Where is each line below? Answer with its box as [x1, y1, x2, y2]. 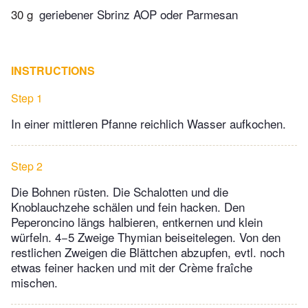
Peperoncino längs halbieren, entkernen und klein [11, 213, 263, 231]
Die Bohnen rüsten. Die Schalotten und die [11, 183, 228, 201]
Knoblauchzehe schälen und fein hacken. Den [11, 198, 245, 216]
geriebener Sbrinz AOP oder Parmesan [39, 5, 238, 23]
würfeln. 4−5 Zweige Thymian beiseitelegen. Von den [11, 228, 280, 246]
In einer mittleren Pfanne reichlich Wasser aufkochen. [11, 115, 286, 133]
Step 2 [11, 158, 43, 175]
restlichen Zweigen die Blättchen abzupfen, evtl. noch [11, 243, 285, 261]
